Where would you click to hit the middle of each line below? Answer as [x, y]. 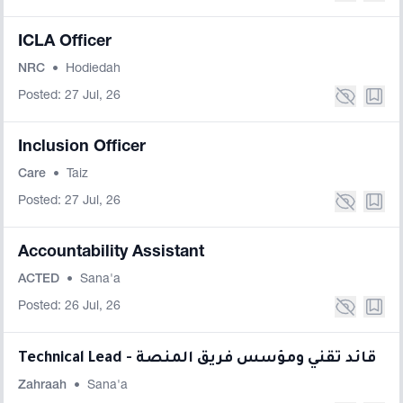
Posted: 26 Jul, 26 [69, 307]
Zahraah [44, 386]
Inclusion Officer [82, 148]
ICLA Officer [65, 42]
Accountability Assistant [111, 253]
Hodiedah [93, 69]
